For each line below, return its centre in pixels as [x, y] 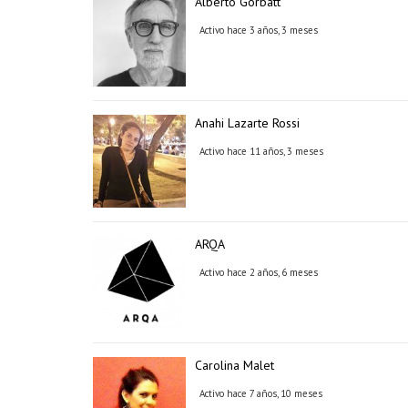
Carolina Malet [235, 365]
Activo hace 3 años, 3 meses [259, 30]
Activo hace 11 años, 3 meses [261, 151]
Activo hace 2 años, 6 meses [259, 272]
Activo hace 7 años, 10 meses [261, 393]
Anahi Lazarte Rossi [247, 123]
